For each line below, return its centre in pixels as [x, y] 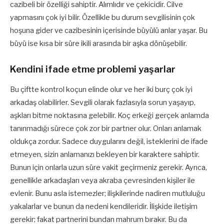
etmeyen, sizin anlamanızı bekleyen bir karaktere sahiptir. [105, 154]
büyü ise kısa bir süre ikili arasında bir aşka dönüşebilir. [98, 43]
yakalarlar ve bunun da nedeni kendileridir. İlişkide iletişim [104, 206]
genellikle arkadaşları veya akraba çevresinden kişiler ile [102, 180]
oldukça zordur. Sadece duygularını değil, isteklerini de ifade [109, 141]
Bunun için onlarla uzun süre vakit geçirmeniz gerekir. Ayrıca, [108, 167]
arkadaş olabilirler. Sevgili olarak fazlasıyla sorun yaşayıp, [103, 102]
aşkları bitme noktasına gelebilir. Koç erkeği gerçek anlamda [109, 115]
